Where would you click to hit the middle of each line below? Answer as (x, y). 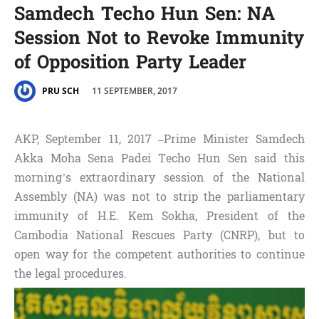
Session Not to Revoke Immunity (159, 40)
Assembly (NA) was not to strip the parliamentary (159, 197)
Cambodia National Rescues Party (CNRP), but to (159, 236)
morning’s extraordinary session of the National (159, 178)
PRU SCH (61, 91)
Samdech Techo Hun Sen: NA (145, 15)
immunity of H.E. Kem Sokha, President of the (159, 216)
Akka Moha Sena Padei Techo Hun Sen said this (159, 159)
